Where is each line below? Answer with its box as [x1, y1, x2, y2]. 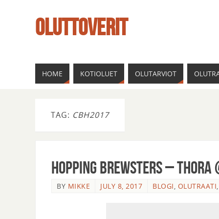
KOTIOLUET [80, 69, 117, 78]
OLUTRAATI [177, 181, 217, 191]
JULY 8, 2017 [100, 181, 142, 191]
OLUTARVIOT [135, 69, 176, 78]
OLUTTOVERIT [35, 14, 128, 40]
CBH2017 [72, 109, 109, 120]
